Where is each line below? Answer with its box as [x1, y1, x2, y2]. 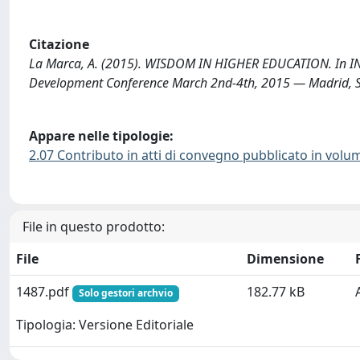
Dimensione [247, 250, 324, 268]
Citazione [29, 35, 89, 54]
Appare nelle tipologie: [29, 126, 174, 145]
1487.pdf [16, 283, 72, 301]
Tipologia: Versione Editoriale [16, 315, 194, 333]
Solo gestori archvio [78, 286, 173, 301]
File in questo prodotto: [22, 218, 165, 236]
